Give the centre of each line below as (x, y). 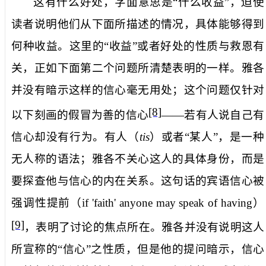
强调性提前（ (47, 202)
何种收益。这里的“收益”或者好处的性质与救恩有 (138, 46)
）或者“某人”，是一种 (207, 137)
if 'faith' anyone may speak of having (167, 202)
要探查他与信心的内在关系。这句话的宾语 (121, 180)
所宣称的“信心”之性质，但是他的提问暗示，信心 (138, 249)
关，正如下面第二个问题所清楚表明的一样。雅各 (138, 68)
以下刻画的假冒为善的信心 (80, 115)
